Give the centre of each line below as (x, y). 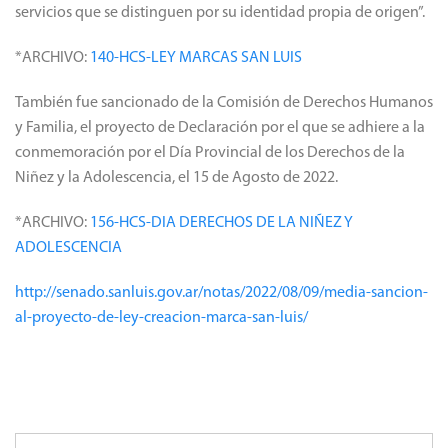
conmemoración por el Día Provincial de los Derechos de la (210, 153)
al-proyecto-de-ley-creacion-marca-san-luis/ (161, 318)
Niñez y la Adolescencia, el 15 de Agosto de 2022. (176, 178)
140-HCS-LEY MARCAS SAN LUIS (196, 58)
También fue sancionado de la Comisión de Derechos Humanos (224, 103)
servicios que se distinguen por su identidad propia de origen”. (220, 13)
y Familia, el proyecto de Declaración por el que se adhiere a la (220, 128)
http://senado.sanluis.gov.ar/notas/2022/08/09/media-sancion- (221, 293)
